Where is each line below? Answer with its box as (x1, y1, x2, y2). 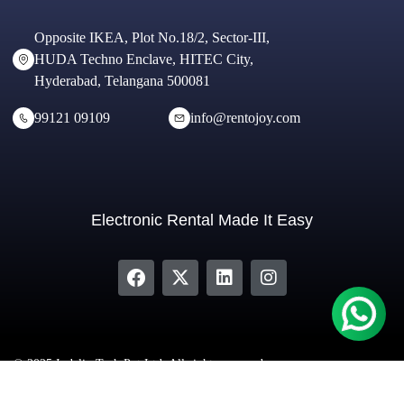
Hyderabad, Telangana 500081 (34, 73, 210, 88)
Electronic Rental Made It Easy (91, 211, 313, 229)
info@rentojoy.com (190, 110, 300, 125)
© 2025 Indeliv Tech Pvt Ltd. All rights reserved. (14, 357, 267, 371)
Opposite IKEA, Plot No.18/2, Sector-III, (34, 30, 270, 45)
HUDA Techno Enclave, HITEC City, (34, 51, 253, 67)
